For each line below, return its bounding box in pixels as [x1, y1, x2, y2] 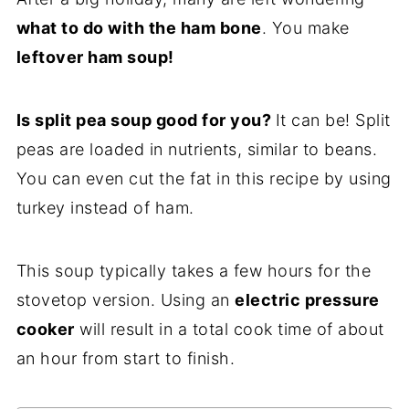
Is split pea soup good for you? [16, 110, 276, 130]
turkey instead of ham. [16, 197, 194, 217]
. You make [261, 17, 350, 37]
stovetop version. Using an [16, 289, 236, 309]
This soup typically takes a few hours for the [16, 260, 372, 280]
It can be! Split [275, 110, 391, 130]
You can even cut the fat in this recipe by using [16, 168, 392, 188]
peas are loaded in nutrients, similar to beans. [16, 139, 378, 159]
